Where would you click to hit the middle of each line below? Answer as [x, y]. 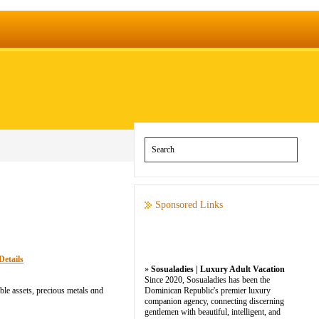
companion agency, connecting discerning [214, 301]
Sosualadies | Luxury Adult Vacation [218, 269]
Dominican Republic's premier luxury [208, 291]
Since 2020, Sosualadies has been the [207, 280]
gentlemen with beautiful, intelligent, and [213, 312]
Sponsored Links [189, 205]
